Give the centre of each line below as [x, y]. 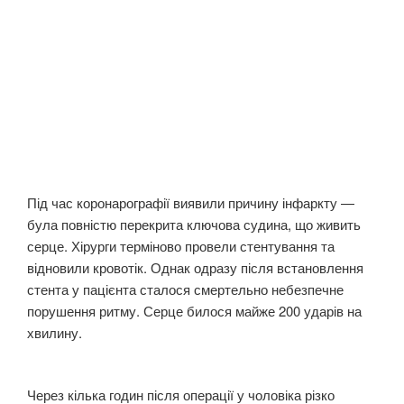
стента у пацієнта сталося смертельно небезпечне [185, 289]
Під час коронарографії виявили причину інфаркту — [191, 203]
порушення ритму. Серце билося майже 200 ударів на [194, 311]
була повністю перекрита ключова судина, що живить [194, 225]
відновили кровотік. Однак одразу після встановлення [195, 268]
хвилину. [55, 333]
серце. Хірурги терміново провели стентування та [181, 246]
